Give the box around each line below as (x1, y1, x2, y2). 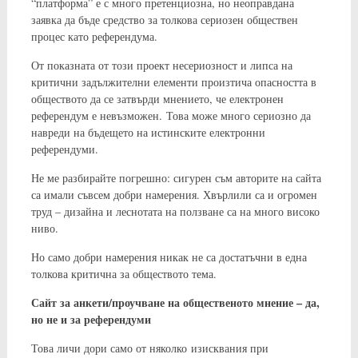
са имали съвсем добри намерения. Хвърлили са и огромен (30, 186, 317, 202)
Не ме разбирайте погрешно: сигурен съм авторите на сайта (30, 169, 321, 185)
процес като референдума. (30, 28, 157, 44)
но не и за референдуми (30, 310, 151, 328)
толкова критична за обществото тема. (30, 265, 217, 281)
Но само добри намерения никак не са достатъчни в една (30, 249, 307, 265)
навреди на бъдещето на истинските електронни (30, 124, 265, 140)
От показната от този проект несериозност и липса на (30, 57, 292, 73)
